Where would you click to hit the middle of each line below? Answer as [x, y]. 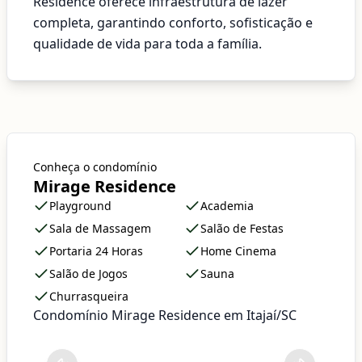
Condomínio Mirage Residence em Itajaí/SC [165, 315]
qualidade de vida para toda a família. [147, 44]
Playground [80, 206]
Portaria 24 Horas [96, 251]
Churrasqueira [89, 296]
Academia [227, 206]
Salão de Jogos [88, 274]
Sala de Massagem [100, 228]
